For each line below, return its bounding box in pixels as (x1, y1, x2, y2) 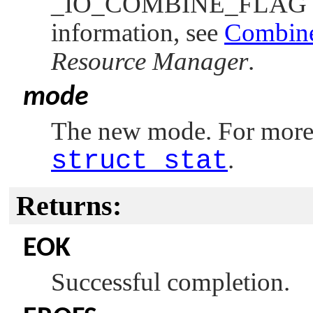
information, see (51, 18, 224, 48)
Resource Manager (51, 47, 248, 76)
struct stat (51, 145, 228, 177)
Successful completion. (51, 268, 290, 297)
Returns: (16, 190, 122, 222)
